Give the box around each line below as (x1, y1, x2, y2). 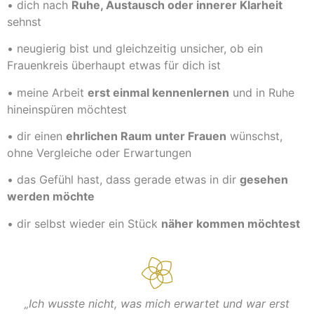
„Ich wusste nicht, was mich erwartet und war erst (25, 296, 289, 311)
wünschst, (226, 129, 282, 144)
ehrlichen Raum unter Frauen (66, 129, 226, 144)
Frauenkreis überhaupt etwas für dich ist (7, 58, 221, 73)
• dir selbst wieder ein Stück (7, 216, 161, 231)
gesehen (240, 172, 288, 187)
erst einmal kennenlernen (88, 85, 229, 100)
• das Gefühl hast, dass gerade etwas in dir (7, 172, 240, 187)
